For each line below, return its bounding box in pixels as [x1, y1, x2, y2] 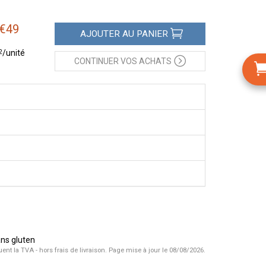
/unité [2, 48, 25, 58]
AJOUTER [80, 28, 120, 39]
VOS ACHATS [118, 56, 172, 66]
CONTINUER [74, 56, 119, 66]
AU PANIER [119, 28, 168, 39]
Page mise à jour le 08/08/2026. [107, 246, 205, 254]
